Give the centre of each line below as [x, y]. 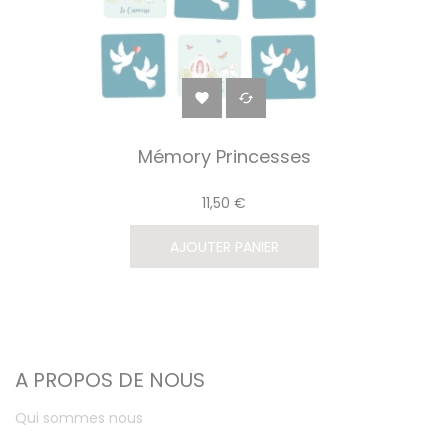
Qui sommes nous [79, 418]
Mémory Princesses [224, 157]
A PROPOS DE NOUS [110, 380]
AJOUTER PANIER [224, 247]
